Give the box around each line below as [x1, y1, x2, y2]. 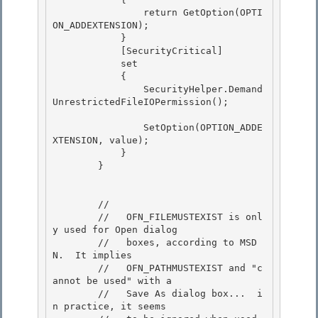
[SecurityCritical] [53, 45, 121, 57]
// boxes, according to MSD [53, 237, 98, 248]
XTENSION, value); [53, 135, 149, 146]
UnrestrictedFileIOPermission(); [53, 97, 229, 108]
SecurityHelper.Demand [53, 84, 143, 95]
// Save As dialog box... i [53, 288, 98, 300]
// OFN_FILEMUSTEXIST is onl [53, 212, 98, 223]
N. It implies [53, 250, 132, 261]
